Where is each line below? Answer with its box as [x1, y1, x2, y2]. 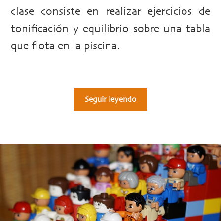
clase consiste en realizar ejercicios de [11, 6, 210, 17]
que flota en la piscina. [11, 40, 120, 52]
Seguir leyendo [85, 95, 136, 103]
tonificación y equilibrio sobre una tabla [11, 23, 210, 35]
